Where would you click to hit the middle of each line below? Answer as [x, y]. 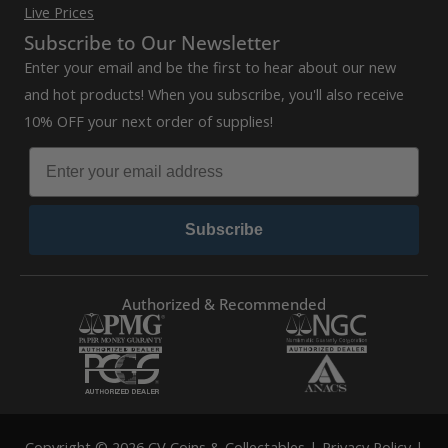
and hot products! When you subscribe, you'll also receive [214, 94]
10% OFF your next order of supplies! [148, 121]
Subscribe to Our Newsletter [152, 43]
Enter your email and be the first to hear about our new [210, 67]
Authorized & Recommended [224, 304]
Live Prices [59, 12]
